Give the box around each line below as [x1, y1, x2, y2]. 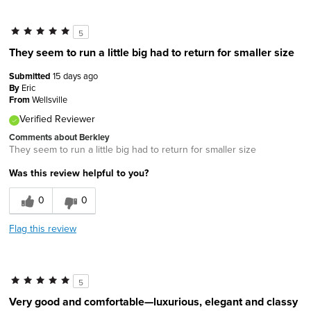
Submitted [9, 69, 53, 83]
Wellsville [32, 93, 67, 106]
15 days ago [53, 69, 98, 83]
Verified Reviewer [19, 112, 95, 126]
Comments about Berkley [9, 131, 110, 144]
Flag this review [9, 221, 76, 236]
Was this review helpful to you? [9, 166, 149, 180]
